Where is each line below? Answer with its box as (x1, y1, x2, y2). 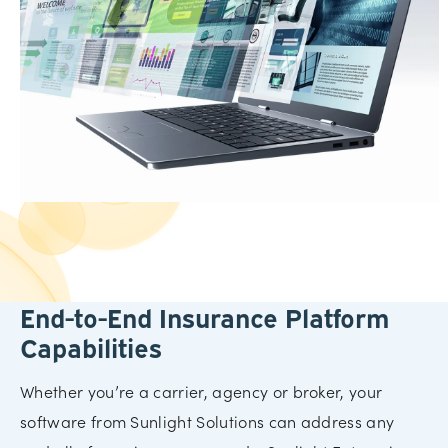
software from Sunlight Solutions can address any (20, 410, 395, 433)
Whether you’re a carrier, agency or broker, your (20, 380, 383, 403)
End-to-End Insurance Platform (20, 299, 390, 335)
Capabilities (20, 329, 162, 365)
